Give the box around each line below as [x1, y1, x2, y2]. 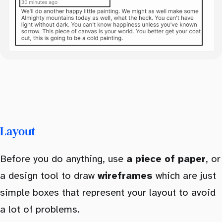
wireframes [98, 170, 153, 181]
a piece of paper [126, 154, 206, 165]
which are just [153, 170, 216, 181]
